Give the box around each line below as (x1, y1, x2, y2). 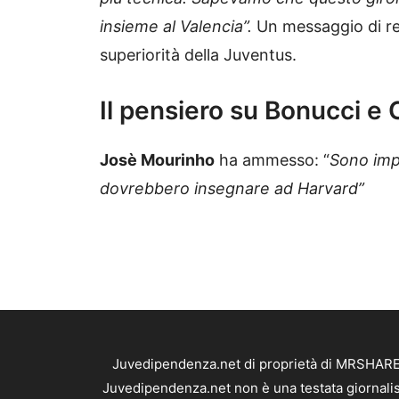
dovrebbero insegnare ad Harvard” (100, 178, 364, 198)
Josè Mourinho (100, 150, 215, 169)
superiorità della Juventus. (100, 45, 297, 64)
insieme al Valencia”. (100, 16, 256, 36)
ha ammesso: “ (215, 150, 330, 169)
